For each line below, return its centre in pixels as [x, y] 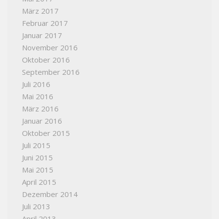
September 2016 [51, 72]
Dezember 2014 [50, 194]
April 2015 [39, 182]
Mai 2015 [38, 170]
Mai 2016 [38, 97]
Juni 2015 [37, 158]
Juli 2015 [36, 145]
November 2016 [50, 48]
